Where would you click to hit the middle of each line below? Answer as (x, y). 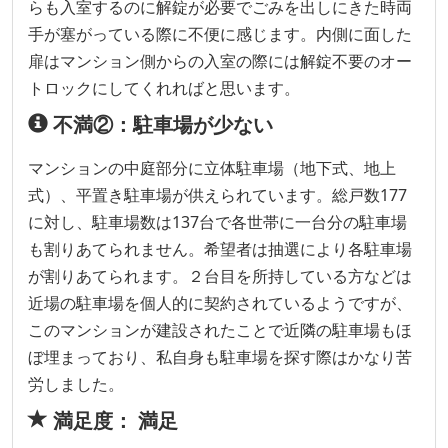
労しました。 (76, 383)
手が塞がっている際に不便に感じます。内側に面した (220, 33)
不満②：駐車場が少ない (160, 124)
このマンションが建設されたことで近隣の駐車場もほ (220, 329)
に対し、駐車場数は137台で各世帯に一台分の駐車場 (217, 221)
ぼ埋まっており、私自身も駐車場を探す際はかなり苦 (220, 356)
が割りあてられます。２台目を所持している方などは (220, 275)
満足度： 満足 (113, 420)
